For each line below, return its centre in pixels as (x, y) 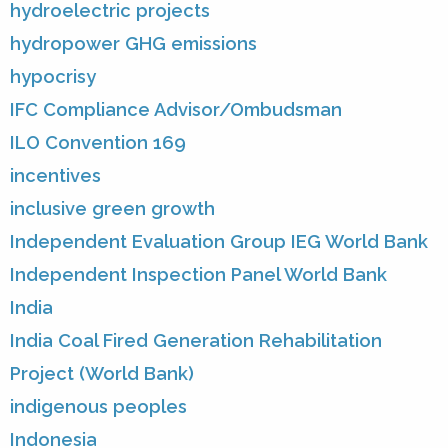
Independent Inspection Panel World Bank (198, 275)
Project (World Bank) (102, 374)
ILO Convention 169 (98, 143)
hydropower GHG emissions (133, 44)
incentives (55, 176)
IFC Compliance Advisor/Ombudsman (176, 110)
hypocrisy (53, 77)
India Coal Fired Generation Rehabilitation (196, 341)
